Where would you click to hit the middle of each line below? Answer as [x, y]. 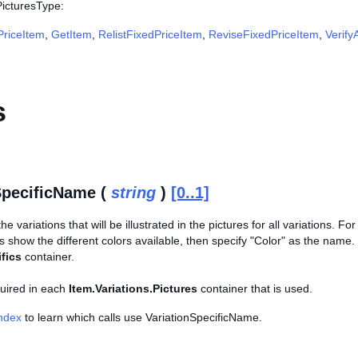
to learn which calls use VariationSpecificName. [142, 317]
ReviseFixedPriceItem [264, 34]
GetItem [72, 34]
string [133, 193]
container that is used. [255, 288]
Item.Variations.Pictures [133, 288]
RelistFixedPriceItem [150, 34]
